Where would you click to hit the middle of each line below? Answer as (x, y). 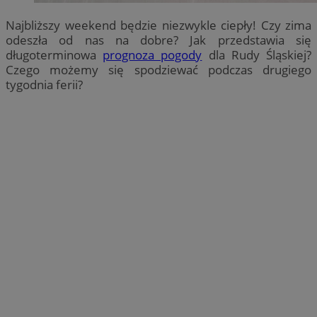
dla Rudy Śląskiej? (257, 54)
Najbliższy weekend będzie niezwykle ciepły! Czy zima (158, 25)
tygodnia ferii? (44, 84)
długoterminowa (54, 54)
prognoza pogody (152, 54)
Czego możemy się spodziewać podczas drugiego (158, 69)
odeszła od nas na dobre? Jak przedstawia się (158, 40)
